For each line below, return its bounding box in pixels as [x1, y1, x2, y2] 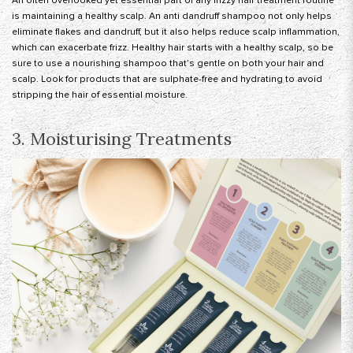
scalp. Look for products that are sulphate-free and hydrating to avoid [12, 73, 322, 86]
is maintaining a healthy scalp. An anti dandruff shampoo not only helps [12, 10, 332, 23]
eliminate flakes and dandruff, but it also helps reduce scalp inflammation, [12, 26, 340, 39]
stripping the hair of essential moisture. [12, 89, 188, 102]
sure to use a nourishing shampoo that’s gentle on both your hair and [12, 58, 324, 70]
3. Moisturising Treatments [12, 128, 232, 150]
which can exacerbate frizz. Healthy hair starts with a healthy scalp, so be [12, 42, 333, 54]
